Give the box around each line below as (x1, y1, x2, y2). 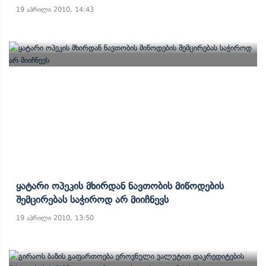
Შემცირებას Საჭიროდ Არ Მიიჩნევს (16, 194, 169, 205)
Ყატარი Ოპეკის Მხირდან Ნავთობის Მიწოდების (16, 180, 224, 192)
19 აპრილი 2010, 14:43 (16, 5, 94, 14)
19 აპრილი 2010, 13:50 (16, 214, 94, 222)
